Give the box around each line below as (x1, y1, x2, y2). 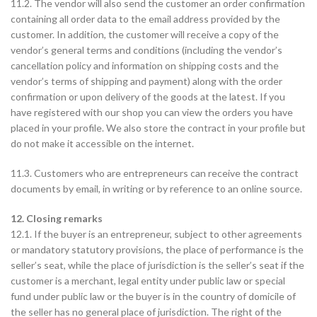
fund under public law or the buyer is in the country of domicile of (11, 290, 296, 302)
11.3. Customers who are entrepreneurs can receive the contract (11, 167, 299, 179)
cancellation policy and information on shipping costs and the (11, 59, 279, 71)
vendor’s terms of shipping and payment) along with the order (11, 75, 282, 87)
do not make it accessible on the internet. (11, 137, 194, 149)
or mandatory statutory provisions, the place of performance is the (11, 243, 304, 255)
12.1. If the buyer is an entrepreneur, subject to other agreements (11, 228, 302, 240)
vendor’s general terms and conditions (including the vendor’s (11, 44, 282, 56)
